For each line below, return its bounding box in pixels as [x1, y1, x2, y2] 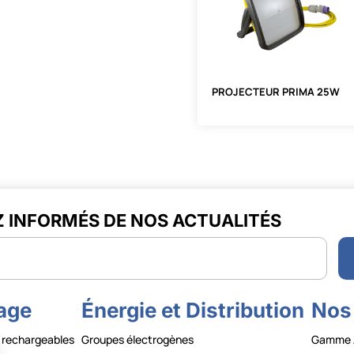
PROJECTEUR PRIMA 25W [212, 84, 341, 99]
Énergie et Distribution [81, 297, 304, 322]
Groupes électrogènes [81, 331, 194, 347]
